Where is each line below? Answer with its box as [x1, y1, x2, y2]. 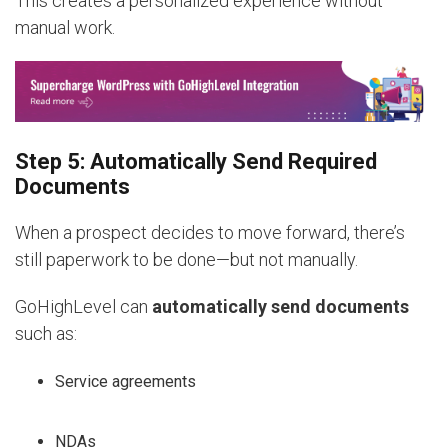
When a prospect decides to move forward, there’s [15, 221, 405, 243]
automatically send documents [152, 295, 409, 317]
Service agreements [55, 371, 196, 391]
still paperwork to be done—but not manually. [15, 248, 358, 270]
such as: [15, 322, 77, 344]
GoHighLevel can [15, 295, 152, 317]
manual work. [15, 16, 115, 38]
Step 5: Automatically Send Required [15, 148, 377, 174]
